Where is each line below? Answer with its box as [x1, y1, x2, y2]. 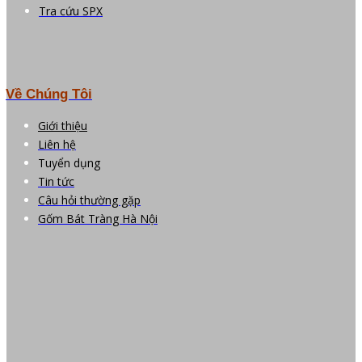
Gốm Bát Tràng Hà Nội [38, 210, 158, 226]
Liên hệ [38, 136, 76, 152]
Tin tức [38, 173, 74, 189]
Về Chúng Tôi [6, 86, 92, 102]
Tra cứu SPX [39, 2, 103, 19]
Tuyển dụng [38, 154, 100, 170]
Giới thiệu [38, 117, 87, 133]
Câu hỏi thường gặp [38, 192, 141, 208]
